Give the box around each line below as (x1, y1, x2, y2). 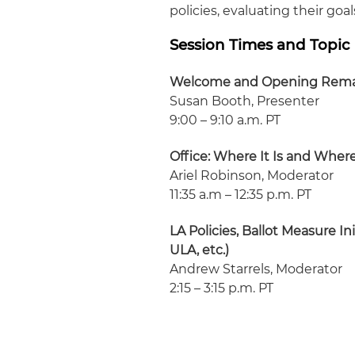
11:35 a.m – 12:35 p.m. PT (170, 187, 312, 202)
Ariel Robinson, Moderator (170, 168, 334, 183)
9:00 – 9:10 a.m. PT (170, 113, 281, 128)
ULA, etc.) (170, 242, 230, 258)
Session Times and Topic (170, 36, 351, 54)
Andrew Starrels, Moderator (170, 261, 343, 277)
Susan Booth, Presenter (170, 94, 320, 109)
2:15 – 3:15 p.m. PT (170, 281, 274, 296)
